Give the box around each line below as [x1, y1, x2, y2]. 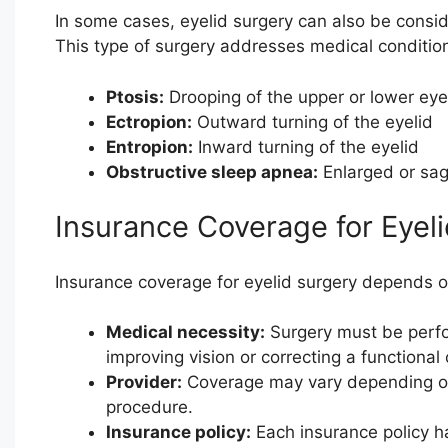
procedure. [105, 397, 193, 418]
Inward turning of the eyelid [192, 136, 419, 157]
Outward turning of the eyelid [191, 111, 433, 132]
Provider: [105, 372, 182, 393]
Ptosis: [105, 86, 164, 107]
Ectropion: [105, 111, 192, 132]
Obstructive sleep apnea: [105, 161, 318, 182]
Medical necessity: [105, 322, 265, 343]
